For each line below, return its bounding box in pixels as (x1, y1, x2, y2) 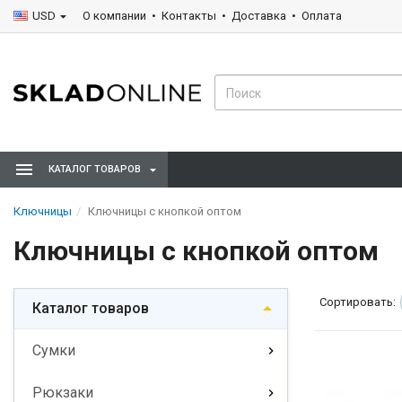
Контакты (162, 9, 216, 22)
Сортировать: (319, 295, 396, 309)
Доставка (232, 9, 286, 22)
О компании (83, 9, 146, 22)
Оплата (301, 9, 342, 22)
